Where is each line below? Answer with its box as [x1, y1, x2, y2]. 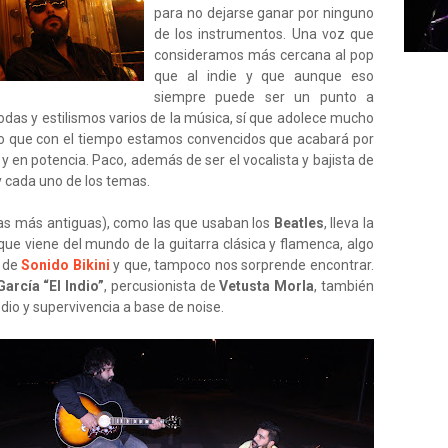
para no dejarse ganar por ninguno [154, 5, 374, 21]
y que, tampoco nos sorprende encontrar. [109, 257, 375, 273]
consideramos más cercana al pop [154, 47, 374, 63]
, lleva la [323, 215, 374, 231]
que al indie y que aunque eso [154, 68, 374, 84]
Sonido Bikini [21, 257, 110, 273]
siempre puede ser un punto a [154, 89, 374, 105]
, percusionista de [104, 278, 220, 294]
